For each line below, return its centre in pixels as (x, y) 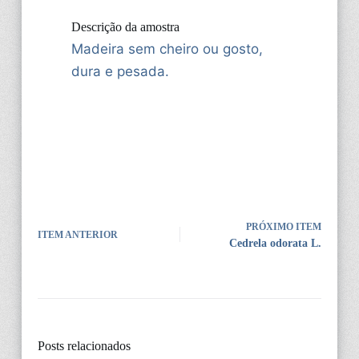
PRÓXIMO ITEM (284, 226)
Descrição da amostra (125, 26)
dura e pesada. (120, 71)
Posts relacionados (84, 345)
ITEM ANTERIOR (77, 235)
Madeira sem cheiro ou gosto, (167, 48)
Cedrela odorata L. (276, 243)
